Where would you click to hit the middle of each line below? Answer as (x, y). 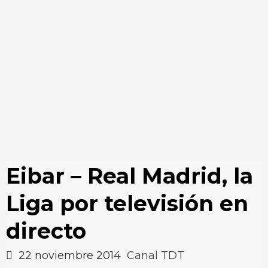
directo (46, 231)
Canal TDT (156, 255)
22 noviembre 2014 (70, 255)
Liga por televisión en (127, 203)
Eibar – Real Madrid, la (130, 176)
